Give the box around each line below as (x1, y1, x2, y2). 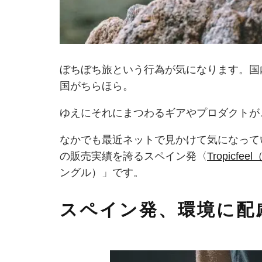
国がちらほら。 (60, 80, 133, 92)
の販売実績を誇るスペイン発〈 (60, 150, 207, 162)
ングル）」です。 (60, 166, 144, 178)
